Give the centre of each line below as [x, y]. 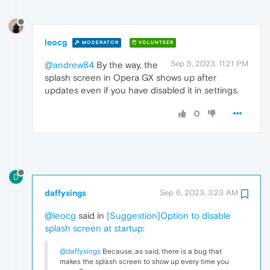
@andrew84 [69, 64]
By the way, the [126, 64]
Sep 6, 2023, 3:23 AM [199, 192]
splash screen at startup [94, 228]
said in [91, 215]
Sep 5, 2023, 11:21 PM [209, 63]
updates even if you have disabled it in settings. [142, 90]
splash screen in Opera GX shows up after [130, 77]
